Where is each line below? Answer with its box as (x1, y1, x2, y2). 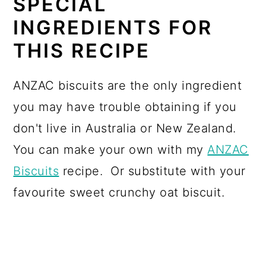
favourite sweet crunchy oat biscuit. (13, 185, 225, 199)
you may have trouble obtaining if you (13, 99, 237, 114)
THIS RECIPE (13, 39, 151, 62)
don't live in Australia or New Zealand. (13, 121, 240, 135)
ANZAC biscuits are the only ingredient (13, 78, 242, 93)
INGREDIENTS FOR (13, 15, 213, 39)
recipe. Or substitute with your (59, 163, 246, 178)
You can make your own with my (13, 142, 208, 157)
